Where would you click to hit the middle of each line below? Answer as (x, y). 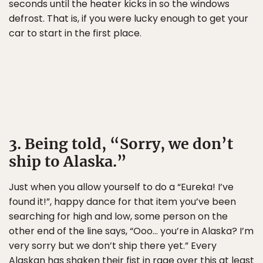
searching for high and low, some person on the (118, 216)
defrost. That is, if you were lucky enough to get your (129, 18)
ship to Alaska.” (68, 161)
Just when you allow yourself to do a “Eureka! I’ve (121, 187)
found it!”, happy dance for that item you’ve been (122, 202)
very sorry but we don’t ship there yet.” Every (113, 246)
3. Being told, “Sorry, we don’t (121, 144)
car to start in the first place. (75, 33)
